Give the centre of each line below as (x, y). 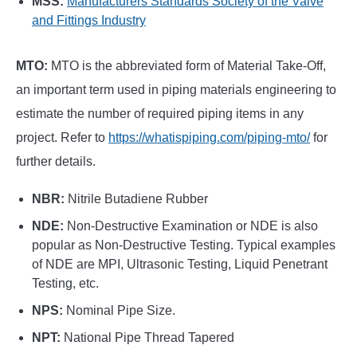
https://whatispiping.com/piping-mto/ (209, 138)
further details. (56, 162)
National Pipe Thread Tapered (147, 338)
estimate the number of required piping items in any (160, 114)
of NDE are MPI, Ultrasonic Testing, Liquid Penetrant (180, 265)
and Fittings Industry (89, 21)
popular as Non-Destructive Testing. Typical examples (184, 245)
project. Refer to (62, 138)
